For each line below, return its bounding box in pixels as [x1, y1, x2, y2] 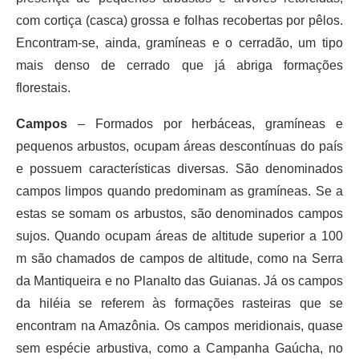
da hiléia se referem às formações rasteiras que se [16, 296, 343, 310]
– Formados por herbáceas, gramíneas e [77, 116, 344, 131]
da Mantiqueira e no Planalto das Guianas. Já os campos [16, 273, 343, 288]
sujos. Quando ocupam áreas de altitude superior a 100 [16, 228, 343, 243]
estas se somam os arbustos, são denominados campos [16, 206, 343, 220]
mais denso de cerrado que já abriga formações [16, 58, 343, 72]
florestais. [16, 80, 71, 95]
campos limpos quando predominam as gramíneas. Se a [16, 184, 343, 198]
